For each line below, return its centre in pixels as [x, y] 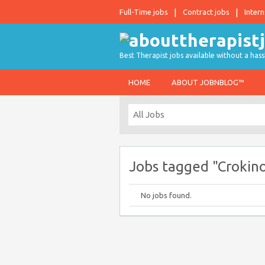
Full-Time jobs [144, 12]
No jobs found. [166, 195]
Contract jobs [206, 12]
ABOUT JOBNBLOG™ [208, 82]
